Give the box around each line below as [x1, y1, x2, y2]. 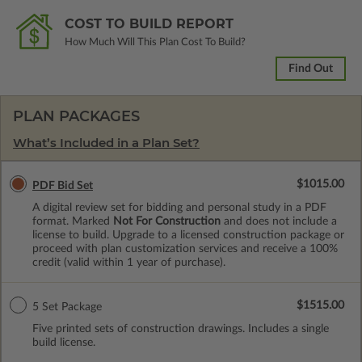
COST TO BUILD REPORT [65, 15, 234, 32]
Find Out [288, 62, 333, 74]
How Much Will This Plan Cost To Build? [65, 36, 246, 48]
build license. [32, 336, 95, 348]
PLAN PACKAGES [13, 107, 140, 125]
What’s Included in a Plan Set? [13, 134, 200, 150]
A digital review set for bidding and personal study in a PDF [32, 201, 326, 213]
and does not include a [221, 215, 337, 227]
